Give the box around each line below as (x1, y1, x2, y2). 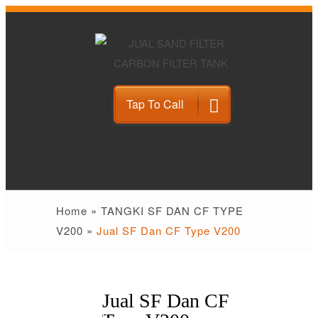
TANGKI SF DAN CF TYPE (101, 203, 243, 218)
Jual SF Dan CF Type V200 (97, 223, 241, 238)
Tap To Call (126, 96, 184, 113)
